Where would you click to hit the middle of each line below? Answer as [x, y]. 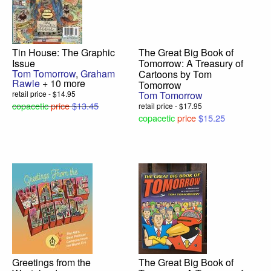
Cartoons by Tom [175, 74]
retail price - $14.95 [44, 94]
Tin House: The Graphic [64, 53]
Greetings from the [51, 263]
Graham [98, 74]
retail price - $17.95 [170, 106]
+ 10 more [63, 83]
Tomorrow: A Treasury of [191, 64]
